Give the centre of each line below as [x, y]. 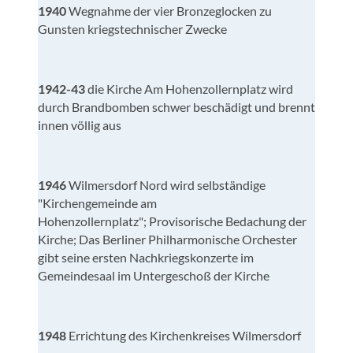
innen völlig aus [80, 124]
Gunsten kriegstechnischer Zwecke [132, 28]
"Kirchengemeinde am [97, 203]
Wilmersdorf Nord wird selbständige [167, 184]
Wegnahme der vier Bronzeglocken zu [170, 10]
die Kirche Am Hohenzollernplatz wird [190, 88]
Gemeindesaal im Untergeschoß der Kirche [154, 275]
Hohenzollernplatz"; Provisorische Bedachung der [172, 221]
